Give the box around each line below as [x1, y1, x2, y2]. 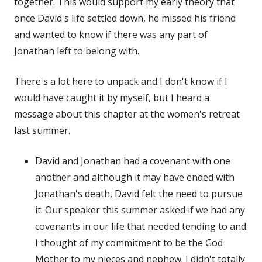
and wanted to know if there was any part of [14, 27, 208, 41]
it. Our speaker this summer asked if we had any [35, 203, 245, 216]
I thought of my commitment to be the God [35, 236, 223, 249]
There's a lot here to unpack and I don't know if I [14, 74, 227, 88]
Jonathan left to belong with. [14, 44, 139, 57]
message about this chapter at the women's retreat [14, 107, 240, 120]
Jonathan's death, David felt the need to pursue [35, 187, 243, 200]
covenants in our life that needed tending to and [35, 219, 246, 233]
